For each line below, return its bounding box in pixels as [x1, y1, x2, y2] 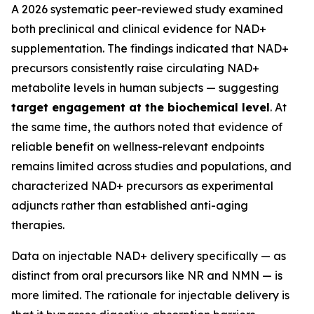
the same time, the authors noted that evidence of [11, 120, 282, 134]
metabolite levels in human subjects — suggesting [11, 81, 279, 95]
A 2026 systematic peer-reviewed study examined [11, 2, 283, 16]
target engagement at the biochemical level [11, 100, 270, 114]
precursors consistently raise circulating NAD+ [11, 61, 259, 75]
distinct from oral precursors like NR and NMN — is [11, 268, 282, 282]
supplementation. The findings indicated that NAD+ [11, 41, 289, 55]
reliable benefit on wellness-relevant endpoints [11, 139, 264, 153]
